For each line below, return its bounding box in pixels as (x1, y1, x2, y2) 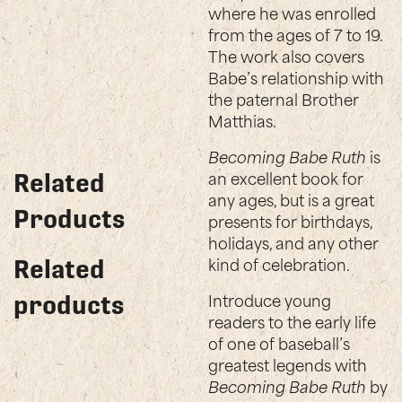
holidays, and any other (208, 229, 380, 255)
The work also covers (208, 42, 365, 68)
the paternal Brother (208, 85, 360, 111)
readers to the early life (208, 308, 377, 334)
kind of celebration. (208, 250, 351, 276)
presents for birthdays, (208, 207, 373, 233)
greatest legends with (208, 351, 368, 377)
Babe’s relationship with (208, 64, 385, 90)
